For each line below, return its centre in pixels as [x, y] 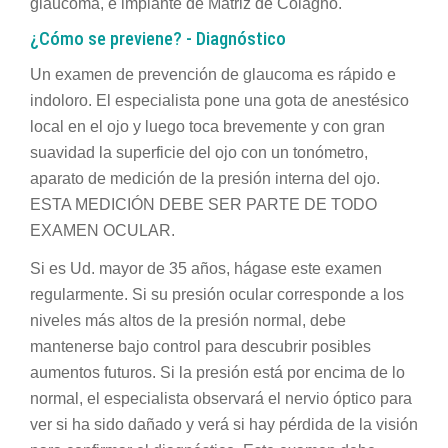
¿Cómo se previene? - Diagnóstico [158, 39]
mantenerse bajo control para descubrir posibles [200, 347]
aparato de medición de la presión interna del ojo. [205, 178]
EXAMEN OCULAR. [102, 230]
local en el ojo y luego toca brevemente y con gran [207, 126]
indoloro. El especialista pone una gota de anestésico [219, 100]
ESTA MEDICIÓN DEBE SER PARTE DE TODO [203, 204]
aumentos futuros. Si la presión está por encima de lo [217, 373]
